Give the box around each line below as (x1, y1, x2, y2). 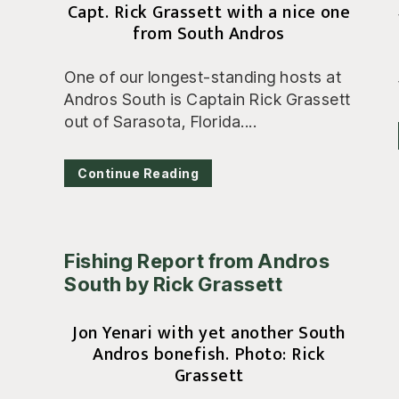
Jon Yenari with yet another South (72, 318, 346, 349)
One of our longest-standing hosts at (64, 68, 341, 86)
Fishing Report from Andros (64, 249, 330, 273)
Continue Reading (77, 166, 199, 182)
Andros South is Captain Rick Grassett (64, 90, 351, 109)
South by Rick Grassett (64, 273, 282, 297)
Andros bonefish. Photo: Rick (93, 339, 325, 370)
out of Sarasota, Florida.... (64, 112, 256, 131)
